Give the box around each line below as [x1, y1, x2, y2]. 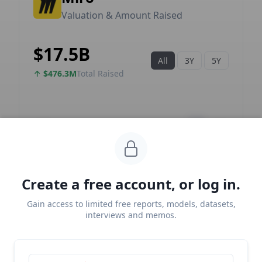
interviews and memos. [85, 209, 177, 220]
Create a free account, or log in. [22, 174, 240, 194]
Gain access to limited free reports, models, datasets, [26, 198, 236, 209]
